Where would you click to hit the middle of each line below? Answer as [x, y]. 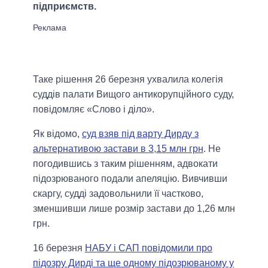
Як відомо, [57, 134]
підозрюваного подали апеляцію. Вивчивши [130, 179]
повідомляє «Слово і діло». [94, 109]
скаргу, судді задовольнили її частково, [118, 194]
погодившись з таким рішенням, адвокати [125, 164]
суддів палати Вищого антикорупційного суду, [133, 95]
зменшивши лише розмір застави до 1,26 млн [134, 209]
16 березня [59, 248]
